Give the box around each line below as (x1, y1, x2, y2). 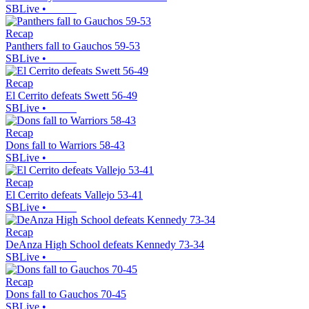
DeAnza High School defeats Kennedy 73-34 (6, 239, 204, 251)
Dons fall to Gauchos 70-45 (6, 288, 126, 301)
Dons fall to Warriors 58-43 (6, 139, 125, 152)
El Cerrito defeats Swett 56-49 (6, 90, 137, 102)
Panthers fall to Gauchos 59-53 (6, 40, 140, 52)
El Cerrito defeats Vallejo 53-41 (6, 189, 143, 201)
